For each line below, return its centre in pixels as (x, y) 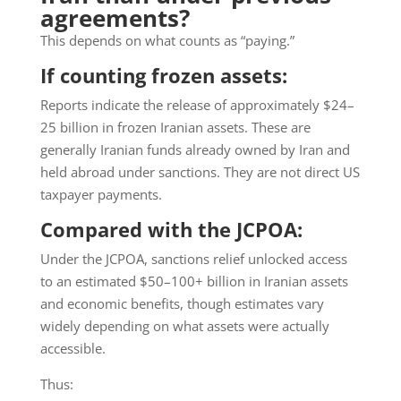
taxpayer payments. (101, 195)
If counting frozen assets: (163, 76)
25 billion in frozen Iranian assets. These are (175, 128)
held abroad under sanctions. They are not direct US (200, 172)
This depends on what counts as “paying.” (167, 41)
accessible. (73, 349)
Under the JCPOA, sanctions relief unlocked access (193, 259)
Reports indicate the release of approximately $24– (197, 105)
